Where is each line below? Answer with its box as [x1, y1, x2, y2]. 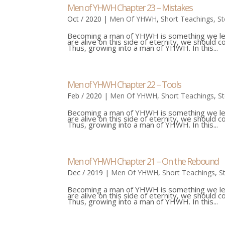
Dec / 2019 [67, 168, 103, 177]
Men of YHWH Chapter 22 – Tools [67, 78, 181, 90]
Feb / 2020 [67, 91, 102, 100]
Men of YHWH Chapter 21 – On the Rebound [67, 155, 219, 167]
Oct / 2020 [67, 14, 102, 24]
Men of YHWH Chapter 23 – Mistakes [67, 2, 193, 14]
